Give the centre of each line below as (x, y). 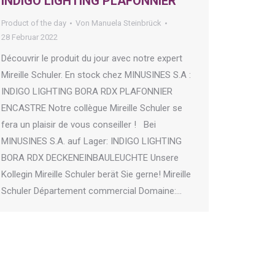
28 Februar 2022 (29, 37)
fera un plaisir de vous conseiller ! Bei (79, 125)
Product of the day (34, 23)
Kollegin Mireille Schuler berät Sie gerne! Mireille (96, 175)
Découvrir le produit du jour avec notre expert (92, 59)
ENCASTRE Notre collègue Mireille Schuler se (92, 108)
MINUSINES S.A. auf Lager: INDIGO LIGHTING (91, 141)
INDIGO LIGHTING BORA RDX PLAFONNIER (87, 92)
